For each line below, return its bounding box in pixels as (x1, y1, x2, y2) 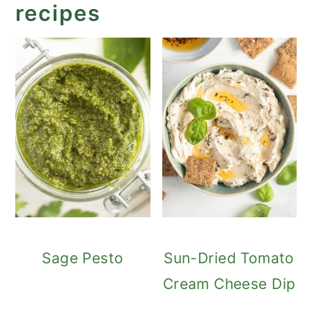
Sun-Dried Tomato (164, 249, 295, 267)
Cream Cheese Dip (162, 274, 296, 292)
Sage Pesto (42, 249, 124, 267)
